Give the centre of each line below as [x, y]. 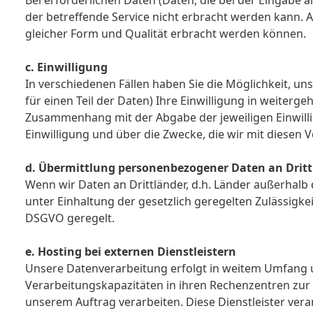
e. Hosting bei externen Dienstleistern [132, 252]
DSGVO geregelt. [70, 218]
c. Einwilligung [66, 67]
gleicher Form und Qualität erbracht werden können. [167, 34]
